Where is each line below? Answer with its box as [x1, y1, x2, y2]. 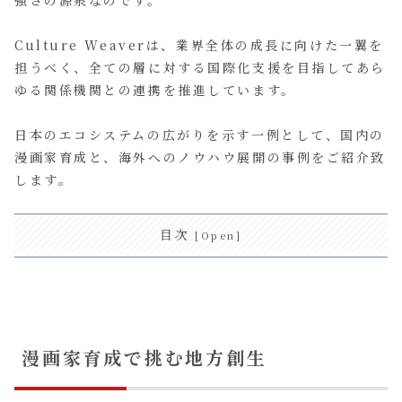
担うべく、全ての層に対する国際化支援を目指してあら [14, 57, 386, 76]
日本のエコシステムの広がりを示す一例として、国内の [14, 126, 385, 144]
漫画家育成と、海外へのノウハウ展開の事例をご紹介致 [14, 148, 386, 167]
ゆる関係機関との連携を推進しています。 [14, 80, 296, 99]
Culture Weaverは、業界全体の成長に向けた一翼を [14, 35, 384, 54]
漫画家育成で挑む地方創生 [22, 344, 267, 371]
